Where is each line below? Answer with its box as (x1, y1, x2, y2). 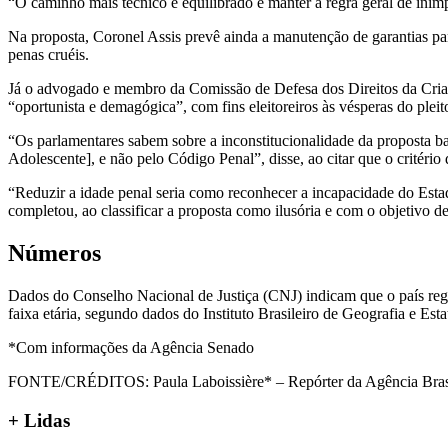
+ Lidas (8, 409, 70, 431)
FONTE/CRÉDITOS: (8, 372, 149, 390)
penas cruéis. (8, 46, 89, 64)
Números (8, 239, 101, 266)
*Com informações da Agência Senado (8, 338, 254, 356)
